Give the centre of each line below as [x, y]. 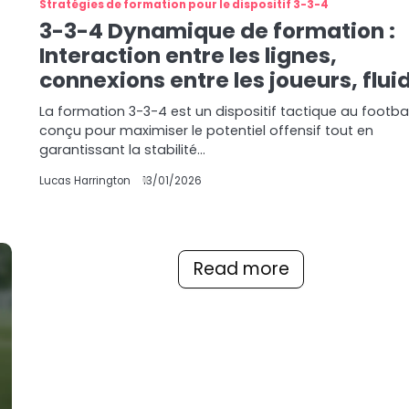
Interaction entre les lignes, [189, 56]
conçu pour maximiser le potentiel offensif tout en [207, 131]
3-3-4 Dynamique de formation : [218, 31]
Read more [241, 268]
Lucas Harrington [85, 181]
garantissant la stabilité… [123, 150]
